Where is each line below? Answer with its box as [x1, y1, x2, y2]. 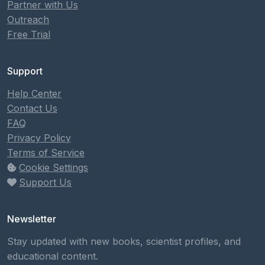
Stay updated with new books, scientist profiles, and [7, 235, 241, 247]
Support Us [19, 176, 72, 188]
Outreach [7, 14, 49, 25]
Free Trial [7, 28, 50, 40]
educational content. [7, 250, 98, 262]
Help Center [7, 88, 62, 99]
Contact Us [7, 102, 57, 114]
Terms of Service [7, 147, 85, 159]
